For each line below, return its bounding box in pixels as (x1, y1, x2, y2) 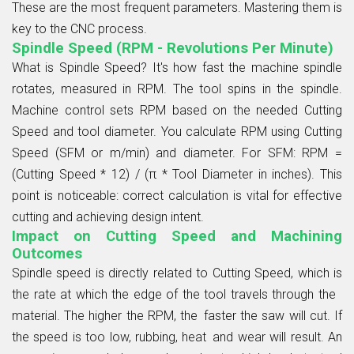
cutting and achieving (12, 209, 131, 224)
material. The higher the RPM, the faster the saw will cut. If (12, 307, 342, 323)
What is (12, 59, 59, 75)
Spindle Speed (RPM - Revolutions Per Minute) (12, 39, 333, 57)
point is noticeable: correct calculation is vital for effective (12, 187, 342, 203)
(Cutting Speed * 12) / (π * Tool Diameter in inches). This (12, 166, 342, 182)
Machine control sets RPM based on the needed (12, 102, 304, 118)
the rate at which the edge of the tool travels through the (12, 286, 342, 302)
